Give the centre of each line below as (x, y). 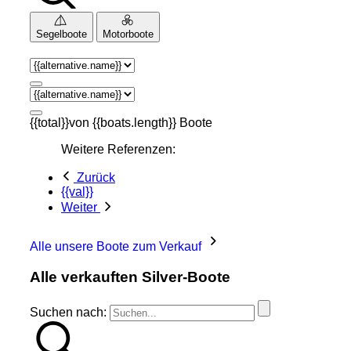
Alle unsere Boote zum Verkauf (117, 247)
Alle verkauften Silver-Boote (130, 277)
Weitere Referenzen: (118, 150)
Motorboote (128, 34)
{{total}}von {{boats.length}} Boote (121, 123)
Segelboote (62, 34)
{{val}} (77, 192)
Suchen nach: (68, 313)
